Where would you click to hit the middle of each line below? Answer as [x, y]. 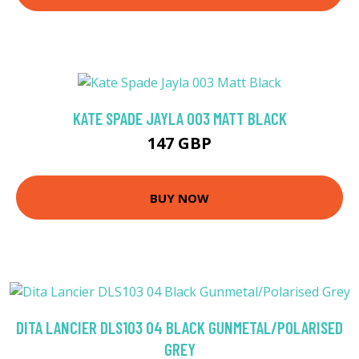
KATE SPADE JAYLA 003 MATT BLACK [179, 119]
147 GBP [179, 143]
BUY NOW [179, 198]
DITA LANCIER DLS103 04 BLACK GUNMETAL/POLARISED [179, 327]
